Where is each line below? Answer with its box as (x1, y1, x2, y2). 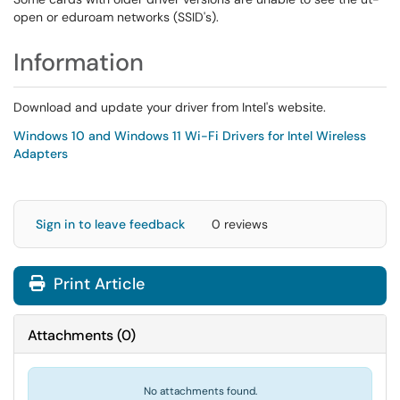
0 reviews (212, 216, 268, 232)
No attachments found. (143, 384, 257, 398)
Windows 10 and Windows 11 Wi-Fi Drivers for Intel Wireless (13, 128, 366, 144)
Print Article (49, 273, 145, 295)
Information (13, 46, 144, 78)
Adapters (13, 146, 68, 162)
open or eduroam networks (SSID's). (13, 9, 219, 25)
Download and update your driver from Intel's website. (13, 99, 329, 115)
